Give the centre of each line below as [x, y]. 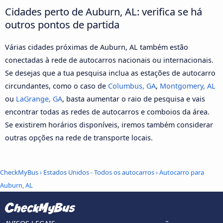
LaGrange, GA [39, 99]
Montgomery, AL [188, 86]
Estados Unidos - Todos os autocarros [99, 172]
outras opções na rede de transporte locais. [79, 138]
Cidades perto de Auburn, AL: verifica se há [104, 12]
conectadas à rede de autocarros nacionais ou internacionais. [109, 60]
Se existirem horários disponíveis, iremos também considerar [109, 125]
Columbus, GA [132, 86]
